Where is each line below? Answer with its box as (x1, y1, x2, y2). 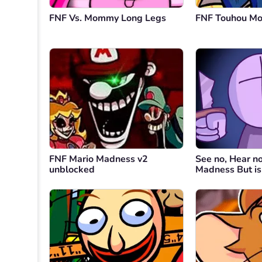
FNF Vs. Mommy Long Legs (49, 12, 166, 25)
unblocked (49, 163, 95, 177)
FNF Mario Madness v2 (49, 153, 148, 166)
